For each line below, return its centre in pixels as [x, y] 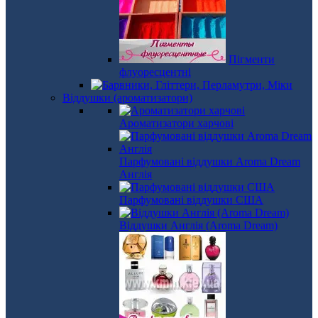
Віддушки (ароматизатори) [127, 98]
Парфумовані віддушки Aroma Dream [210, 161]
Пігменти [252, 59]
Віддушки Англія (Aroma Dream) [198, 225]
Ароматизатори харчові [176, 123]
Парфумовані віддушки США [191, 200]
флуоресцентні [155, 72]
